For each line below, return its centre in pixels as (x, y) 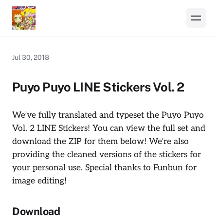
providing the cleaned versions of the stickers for (107, 154)
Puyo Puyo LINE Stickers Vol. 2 (98, 87)
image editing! (39, 181)
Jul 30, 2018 (31, 57)
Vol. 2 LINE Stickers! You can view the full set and (109, 128)
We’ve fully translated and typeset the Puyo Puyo (108, 115)
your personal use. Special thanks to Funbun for (104, 167)
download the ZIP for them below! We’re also (100, 141)
